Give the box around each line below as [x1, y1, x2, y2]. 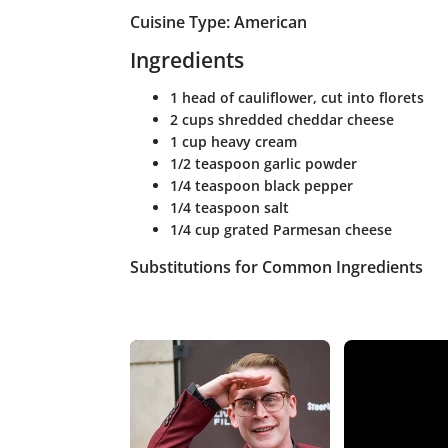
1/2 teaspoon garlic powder [169, 154, 357, 174]
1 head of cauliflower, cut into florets [169, 88, 424, 108]
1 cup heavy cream [169, 132, 297, 152]
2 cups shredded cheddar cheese [169, 110, 394, 130]
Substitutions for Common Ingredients [129, 256, 423, 279]
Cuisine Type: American [129, 11, 307, 34]
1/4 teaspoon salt [169, 198, 289, 218]
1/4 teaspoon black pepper [169, 176, 353, 196]
